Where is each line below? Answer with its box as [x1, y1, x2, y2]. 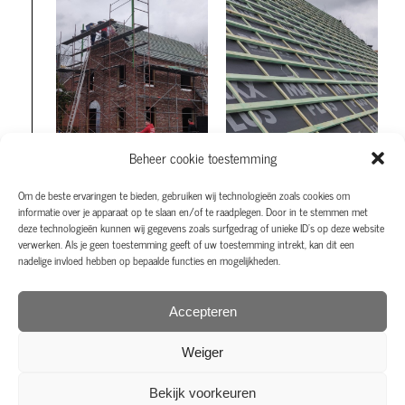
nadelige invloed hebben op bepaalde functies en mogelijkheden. [18, 251, 280, 269]
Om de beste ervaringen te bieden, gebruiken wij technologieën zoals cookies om [18, 186, 350, 204]
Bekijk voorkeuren [149, 384, 256, 400]
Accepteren [168, 303, 237, 319]
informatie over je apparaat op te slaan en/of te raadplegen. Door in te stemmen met [18, 202, 368, 221]
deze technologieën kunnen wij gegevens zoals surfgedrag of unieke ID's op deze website [18, 219, 384, 237]
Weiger [182, 344, 223, 360]
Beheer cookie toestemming [128, 146, 277, 169]
